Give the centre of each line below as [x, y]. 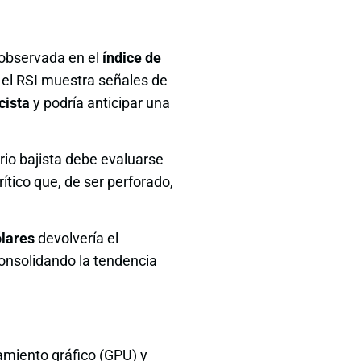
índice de [132, 57]
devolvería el [77, 239]
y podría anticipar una [100, 102]
